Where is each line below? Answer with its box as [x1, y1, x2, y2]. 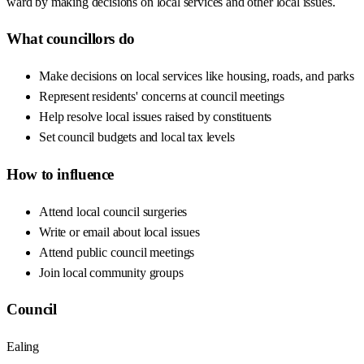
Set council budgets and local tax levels [39, 130, 235, 145]
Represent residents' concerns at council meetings [39, 89, 285, 104]
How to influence [6, 165, 115, 183]
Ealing [6, 340, 40, 354]
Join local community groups [39, 265, 184, 279]
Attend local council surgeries [39, 204, 188, 219]
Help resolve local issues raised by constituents [39, 110, 272, 124]
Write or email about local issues [39, 224, 200, 239]
